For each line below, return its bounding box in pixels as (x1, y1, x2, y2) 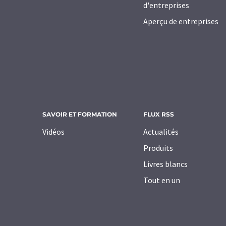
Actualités (143, 127, 179, 137)
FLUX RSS (143, 110, 174, 119)
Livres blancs (143, 159, 188, 169)
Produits (143, 143, 173, 153)
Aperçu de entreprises (143, 16, 218, 27)
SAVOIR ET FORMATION (42, 110, 117, 119)
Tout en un (143, 175, 180, 186)
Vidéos (42, 127, 65, 137)
